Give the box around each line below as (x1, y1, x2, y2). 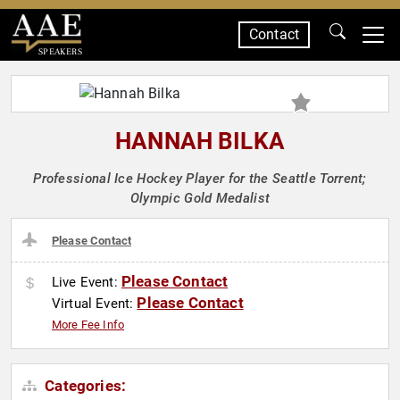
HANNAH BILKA (115, 128, 285, 154)
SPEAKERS (37, 46, 82, 57)
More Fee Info (52, 318, 125, 332)
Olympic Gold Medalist (129, 190, 271, 206)
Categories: (41, 377, 127, 396)
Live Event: (52, 274, 121, 291)
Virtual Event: (52, 296, 137, 312)
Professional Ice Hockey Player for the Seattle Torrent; (33, 171, 367, 187)
